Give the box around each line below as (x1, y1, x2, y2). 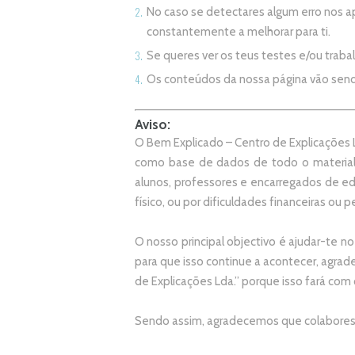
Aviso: (135, 116, 170, 133)
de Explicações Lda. (135, 273, 235, 288)
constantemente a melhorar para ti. (147, 25, 330, 40)
